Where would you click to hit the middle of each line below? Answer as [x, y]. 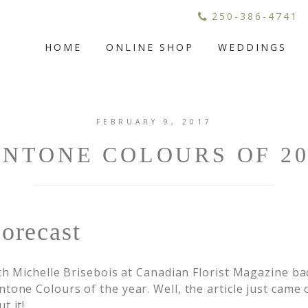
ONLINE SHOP [150, 47]
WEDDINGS [253, 47]
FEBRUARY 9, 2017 [154, 122]
